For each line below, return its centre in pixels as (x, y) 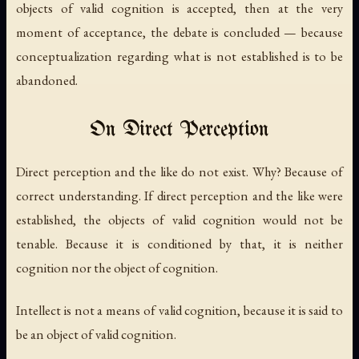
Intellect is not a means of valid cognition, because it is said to (179, 310)
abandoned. (47, 80)
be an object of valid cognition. (96, 334)
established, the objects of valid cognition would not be (179, 219)
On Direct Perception (179, 130)
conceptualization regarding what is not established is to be (179, 56)
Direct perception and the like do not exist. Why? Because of (179, 171)
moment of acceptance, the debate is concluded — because (179, 32)
